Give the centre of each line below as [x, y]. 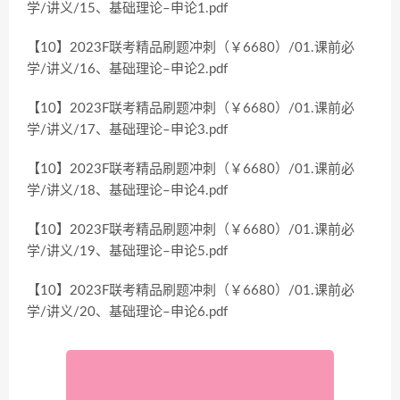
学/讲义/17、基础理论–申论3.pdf [127, 130]
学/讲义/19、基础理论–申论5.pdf [127, 251]
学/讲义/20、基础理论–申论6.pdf [127, 312]
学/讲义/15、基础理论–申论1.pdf [127, 8]
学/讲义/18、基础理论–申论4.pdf [127, 191]
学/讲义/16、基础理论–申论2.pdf [127, 69]
